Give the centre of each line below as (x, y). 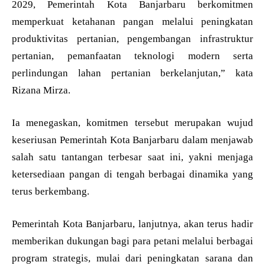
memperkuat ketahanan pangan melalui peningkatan (132, 21)
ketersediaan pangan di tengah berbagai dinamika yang (132, 174)
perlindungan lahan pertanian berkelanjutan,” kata (132, 73)
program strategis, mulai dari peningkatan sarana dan (132, 258)
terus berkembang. (51, 191)
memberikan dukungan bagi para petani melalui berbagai (132, 241)
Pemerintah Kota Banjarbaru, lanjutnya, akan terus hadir (132, 224)
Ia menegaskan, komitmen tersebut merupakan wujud (132, 122)
